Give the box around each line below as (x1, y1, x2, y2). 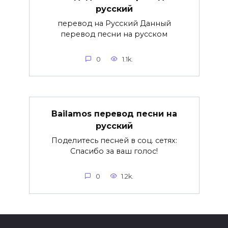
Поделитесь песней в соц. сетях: (51, 135, 177, 145)
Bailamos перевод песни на (51, 108, 177, 119)
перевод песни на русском (61, 29, 167, 39)
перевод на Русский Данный (57, 18, 171, 28)
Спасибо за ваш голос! (70, 146, 158, 156)
